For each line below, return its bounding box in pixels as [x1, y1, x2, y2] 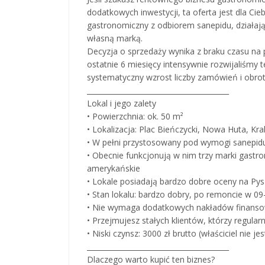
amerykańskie [87, 162, 140, 174]
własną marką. [87, 32, 143, 44]
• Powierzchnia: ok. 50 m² [87, 110, 183, 122]
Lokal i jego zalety [87, 97, 156, 109]
